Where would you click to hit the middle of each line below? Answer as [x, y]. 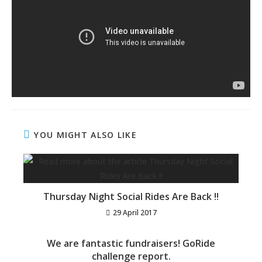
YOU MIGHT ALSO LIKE [86, 135]
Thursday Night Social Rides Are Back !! [131, 196]
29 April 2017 [135, 212]
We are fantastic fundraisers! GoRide [131, 243]
